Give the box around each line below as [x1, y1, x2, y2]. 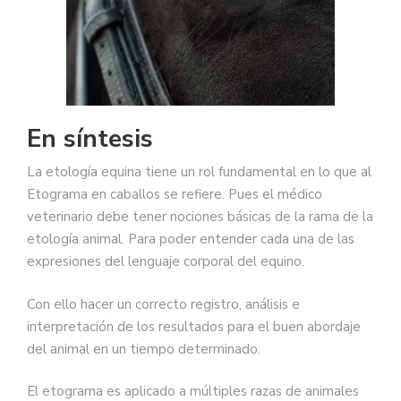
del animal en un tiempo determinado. [27, 339, 260, 358]
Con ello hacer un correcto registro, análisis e [27, 294, 300, 313]
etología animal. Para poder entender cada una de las [27, 230, 354, 249]
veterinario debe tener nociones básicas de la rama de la [27, 208, 373, 226]
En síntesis [27, 122, 153, 157]
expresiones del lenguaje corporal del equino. [27, 252, 304, 271]
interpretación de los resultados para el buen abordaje [27, 317, 361, 336]
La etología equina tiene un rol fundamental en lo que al [27, 163, 371, 182]
